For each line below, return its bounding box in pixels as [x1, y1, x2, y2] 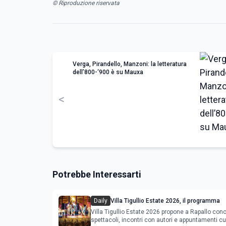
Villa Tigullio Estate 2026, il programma [110, 197, 220, 204]
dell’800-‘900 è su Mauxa [73, 68, 143, 76]
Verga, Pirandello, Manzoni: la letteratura [73, 60, 187, 68]
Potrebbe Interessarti [52, 168, 141, 180]
